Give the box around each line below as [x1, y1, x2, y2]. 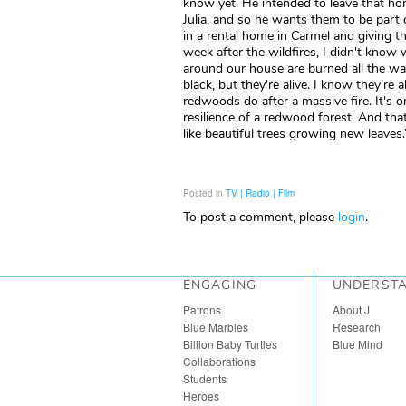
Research [333, 319, 381, 334]
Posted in [183, 187, 226, 199]
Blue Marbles [183, 319, 248, 334]
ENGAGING [183, 276, 256, 294]
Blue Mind [333, 336, 382, 352]
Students [183, 371, 227, 386]
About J [333, 302, 370, 317]
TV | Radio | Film [226, 187, 295, 199]
